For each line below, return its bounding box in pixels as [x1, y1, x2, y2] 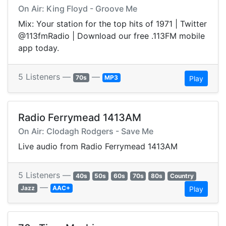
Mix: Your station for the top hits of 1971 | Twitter [18, 19, 207, 29]
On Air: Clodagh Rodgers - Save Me [18, 126, 153, 137]
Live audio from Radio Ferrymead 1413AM [18, 141, 178, 152]
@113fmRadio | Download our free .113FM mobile [18, 31, 205, 41]
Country [169, 172, 194, 180]
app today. [18, 43, 59, 53]
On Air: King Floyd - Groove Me [18, 4, 137, 14]
